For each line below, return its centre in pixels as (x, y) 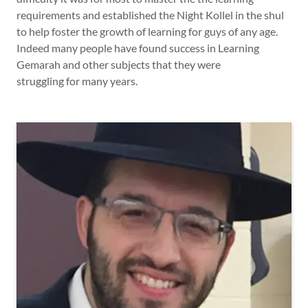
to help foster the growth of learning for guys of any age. (147, 31)
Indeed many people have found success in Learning (138, 47)
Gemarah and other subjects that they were (119, 64)
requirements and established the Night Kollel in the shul (150, 14)
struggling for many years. (77, 80)
